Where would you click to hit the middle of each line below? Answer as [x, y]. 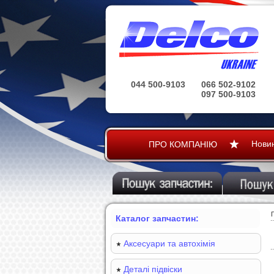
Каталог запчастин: [157, 218]
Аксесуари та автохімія [169, 243]
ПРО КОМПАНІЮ [183, 144]
